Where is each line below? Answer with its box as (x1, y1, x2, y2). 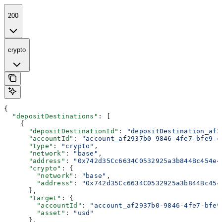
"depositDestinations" (4, 112, 98, 120)
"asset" (4, 209, 65, 217)
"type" (4, 142, 54, 150)
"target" (4, 194, 61, 202)
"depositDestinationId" (4, 127, 119, 135)
